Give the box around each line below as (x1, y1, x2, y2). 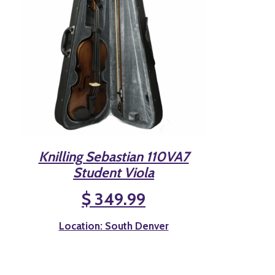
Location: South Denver (58, 219, 169, 232)
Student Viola (73, 163, 154, 181)
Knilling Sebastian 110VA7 (38, 147, 189, 165)
